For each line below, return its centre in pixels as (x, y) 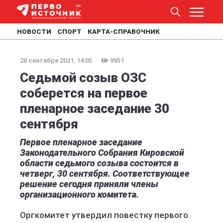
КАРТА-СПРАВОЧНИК (124, 32)
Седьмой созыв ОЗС (83, 78)
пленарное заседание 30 (95, 109)
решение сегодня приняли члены (89, 184)
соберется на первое (84, 93)
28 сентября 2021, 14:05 (56, 60)
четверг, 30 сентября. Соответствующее (105, 173)
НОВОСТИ (34, 32)
